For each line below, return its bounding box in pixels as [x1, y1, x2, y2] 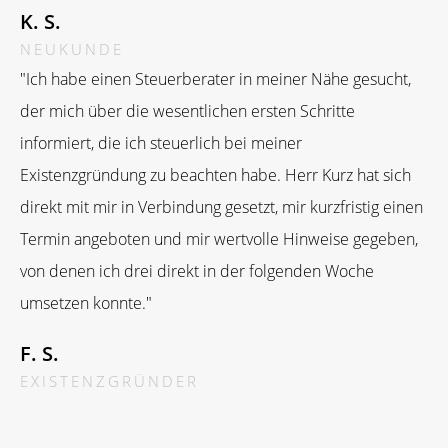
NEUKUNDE [20, 39, 124, 59]
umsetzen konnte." [20, 292, 152, 314]
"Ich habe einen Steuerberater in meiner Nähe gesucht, [20, 68, 411, 90]
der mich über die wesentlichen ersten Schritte [20, 100, 355, 122]
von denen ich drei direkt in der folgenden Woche [20, 260, 374, 282]
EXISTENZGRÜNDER [20, 371, 199, 391]
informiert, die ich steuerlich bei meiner [20, 132, 302, 154]
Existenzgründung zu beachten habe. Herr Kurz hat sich [20, 164, 411, 186]
